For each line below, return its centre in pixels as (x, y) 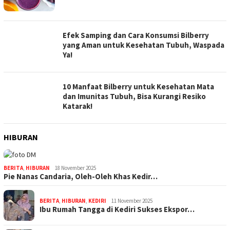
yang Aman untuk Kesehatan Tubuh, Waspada (143, 45)
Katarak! (78, 106)
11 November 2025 (132, 201)
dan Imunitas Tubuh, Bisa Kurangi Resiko (134, 97)
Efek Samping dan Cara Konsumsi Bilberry (136, 35)
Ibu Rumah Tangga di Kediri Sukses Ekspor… (117, 209)
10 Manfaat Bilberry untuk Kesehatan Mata (138, 87)
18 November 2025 (75, 168)
